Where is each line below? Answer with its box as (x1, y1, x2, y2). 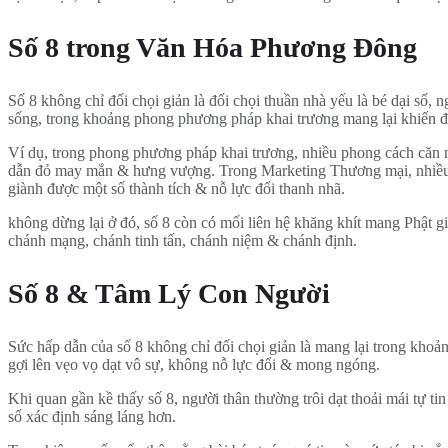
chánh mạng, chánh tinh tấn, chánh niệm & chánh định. (8, 231, 357, 249)
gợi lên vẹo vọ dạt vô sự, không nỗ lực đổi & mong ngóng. (8, 355, 380, 373)
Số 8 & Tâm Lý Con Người (8, 277, 330, 309)
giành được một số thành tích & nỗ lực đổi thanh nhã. (8, 179, 345, 197)
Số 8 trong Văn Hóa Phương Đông (8, 31, 417, 63)
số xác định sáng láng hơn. (8, 407, 176, 425)
